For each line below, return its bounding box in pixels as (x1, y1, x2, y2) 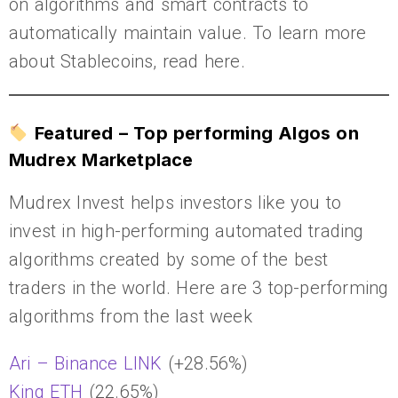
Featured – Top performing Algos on (28, 123, 359, 144)
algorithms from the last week (9, 306, 252, 327)
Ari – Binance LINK (9, 353, 163, 374)
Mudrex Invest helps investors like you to (9, 192, 342, 213)
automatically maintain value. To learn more (9, 22, 367, 44)
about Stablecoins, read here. (9, 51, 245, 72)
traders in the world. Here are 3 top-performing (9, 277, 389, 298)
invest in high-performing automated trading (9, 220, 364, 242)
